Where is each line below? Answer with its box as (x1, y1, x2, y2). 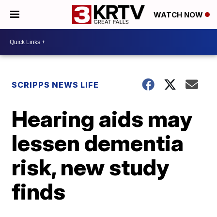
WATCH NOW (154, 10, 205, 20)
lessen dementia (12, 129, 184, 156)
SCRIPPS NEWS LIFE (12, 80, 99, 90)
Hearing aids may (12, 105, 193, 132)
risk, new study (12, 154, 170, 181)
